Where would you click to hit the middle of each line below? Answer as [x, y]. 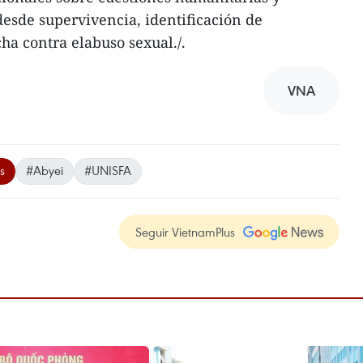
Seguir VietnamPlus [185, 232]
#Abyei [45, 171]
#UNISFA [108, 171]
